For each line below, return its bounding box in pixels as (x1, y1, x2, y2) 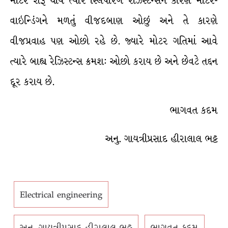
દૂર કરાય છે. (10, 74, 54, 89)
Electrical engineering (19, 187, 102, 202)
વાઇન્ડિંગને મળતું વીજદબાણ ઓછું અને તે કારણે (10, 13, 218, 28)
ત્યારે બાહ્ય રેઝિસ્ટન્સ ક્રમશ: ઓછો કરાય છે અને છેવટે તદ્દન (10, 54, 218, 69)
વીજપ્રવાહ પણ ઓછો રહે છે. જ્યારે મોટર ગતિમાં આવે (10, 34, 218, 48)
